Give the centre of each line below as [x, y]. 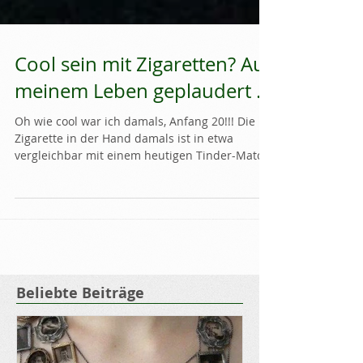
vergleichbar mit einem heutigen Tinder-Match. [144, 191]
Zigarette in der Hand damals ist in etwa [124, 174]
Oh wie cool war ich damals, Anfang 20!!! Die [135, 157]
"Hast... [34, 208]
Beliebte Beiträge [80, 329]
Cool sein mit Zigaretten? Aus [144, 100]
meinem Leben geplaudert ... [143, 126]
